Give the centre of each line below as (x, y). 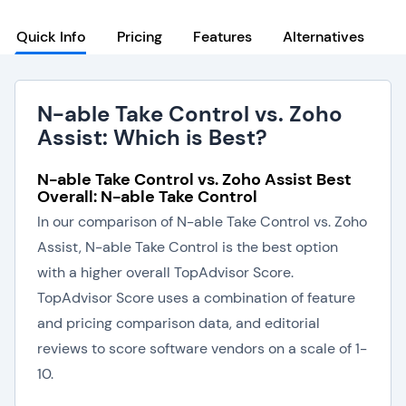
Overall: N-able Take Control (147, 197)
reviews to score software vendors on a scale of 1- (202, 348)
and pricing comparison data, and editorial (179, 323)
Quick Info (51, 37)
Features (222, 37)
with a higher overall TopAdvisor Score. (165, 272)
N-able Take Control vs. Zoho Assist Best (194, 179)
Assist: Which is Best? (152, 137)
